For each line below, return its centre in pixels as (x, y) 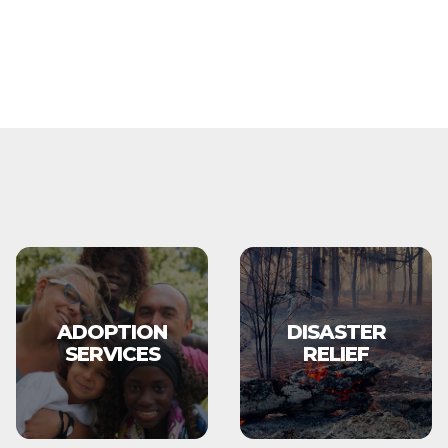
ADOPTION (112, 332)
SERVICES (112, 354)
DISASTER (336, 332)
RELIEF (336, 354)
